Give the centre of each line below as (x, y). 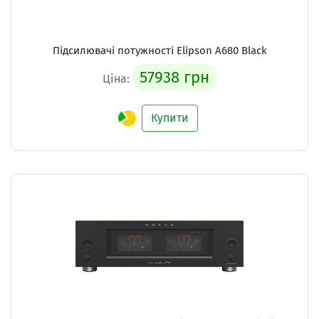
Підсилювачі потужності (114, 51)
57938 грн (174, 78)
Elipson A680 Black (221, 51)
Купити (170, 118)
